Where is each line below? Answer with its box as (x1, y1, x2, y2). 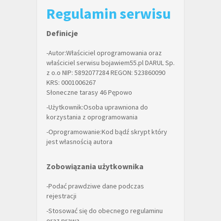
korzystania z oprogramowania (46, 112, 138, 121)
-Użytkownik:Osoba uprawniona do (46, 103, 148, 111)
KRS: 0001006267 (46, 78, 96, 87)
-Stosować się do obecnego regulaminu (46, 206, 163, 215)
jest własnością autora (46, 137, 112, 146)
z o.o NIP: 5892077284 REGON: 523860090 (46, 68, 165, 77)
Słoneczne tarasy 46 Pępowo (46, 88, 132, 97)
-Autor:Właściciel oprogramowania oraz (46, 48, 162, 57)
